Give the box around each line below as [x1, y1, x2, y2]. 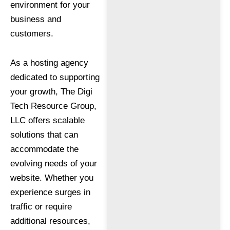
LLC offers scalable [10, 116, 85, 126]
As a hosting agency [10, 58, 88, 68]
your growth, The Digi [10, 87, 92, 97]
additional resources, [10, 216, 90, 226]
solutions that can [10, 130, 78, 140]
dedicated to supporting [10, 72, 100, 83]
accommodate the [10, 144, 79, 155]
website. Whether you [10, 173, 93, 183]
